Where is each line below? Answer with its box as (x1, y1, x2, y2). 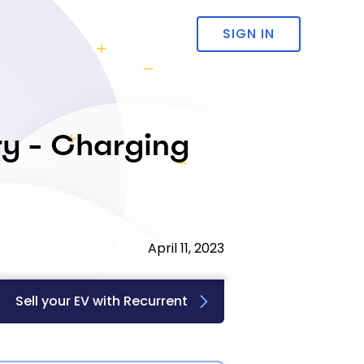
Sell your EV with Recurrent (15, 292, 188, 310)
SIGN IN (223, 24, 275, 43)
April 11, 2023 (148, 239, 224, 258)
